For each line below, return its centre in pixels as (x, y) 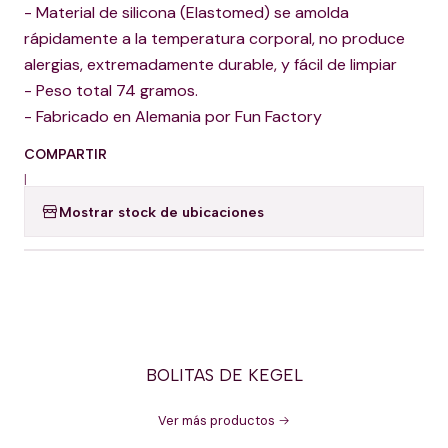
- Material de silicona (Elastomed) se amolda (186, 12)
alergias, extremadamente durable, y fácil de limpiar (210, 64)
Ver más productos (216, 420)
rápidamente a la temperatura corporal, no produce (214, 38)
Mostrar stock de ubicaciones (161, 211)
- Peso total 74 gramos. (111, 90)
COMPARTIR (65, 154)
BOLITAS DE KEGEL (224, 375)
